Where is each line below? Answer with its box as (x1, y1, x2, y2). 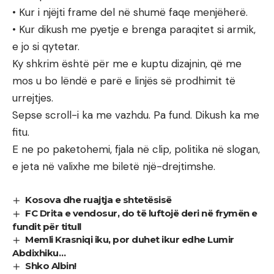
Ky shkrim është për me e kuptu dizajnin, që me (12, 57, 242, 71)
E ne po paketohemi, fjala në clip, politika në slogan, (12, 143, 260, 157)
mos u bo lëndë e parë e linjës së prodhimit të (12, 74, 235, 88)
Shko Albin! (25, 260, 76, 272)
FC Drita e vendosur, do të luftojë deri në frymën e (25, 207, 257, 220)
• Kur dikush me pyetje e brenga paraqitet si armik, (12, 23, 256, 37)
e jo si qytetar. (12, 40, 80, 54)
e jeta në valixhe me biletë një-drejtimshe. (12, 160, 215, 174)
